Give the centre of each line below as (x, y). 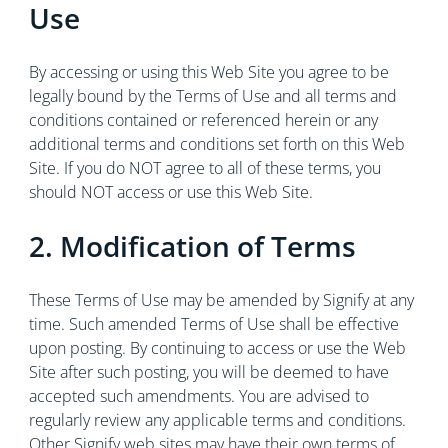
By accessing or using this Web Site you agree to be (208, 72)
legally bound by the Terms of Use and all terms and (212, 96)
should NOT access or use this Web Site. (170, 192)
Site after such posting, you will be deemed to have (208, 372)
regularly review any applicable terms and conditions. (217, 420)
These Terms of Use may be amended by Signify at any (221, 300)
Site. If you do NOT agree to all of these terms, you (204, 168)
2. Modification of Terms (192, 246)
